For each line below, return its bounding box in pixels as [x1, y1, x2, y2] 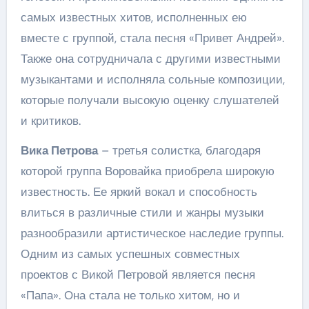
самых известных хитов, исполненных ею [20, 9, 247, 25]
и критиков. [20, 112, 81, 128]
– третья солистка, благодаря [97, 142, 261, 158]
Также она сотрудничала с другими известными [20, 50, 281, 66]
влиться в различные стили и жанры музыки [20, 204, 264, 220]
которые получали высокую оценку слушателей [20, 92, 279, 108]
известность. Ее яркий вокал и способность [20, 183, 257, 199]
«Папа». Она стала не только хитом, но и [20, 287, 240, 303]
